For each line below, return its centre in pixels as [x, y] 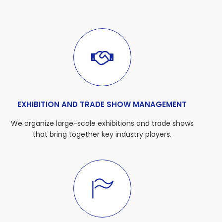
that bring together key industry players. [102, 135]
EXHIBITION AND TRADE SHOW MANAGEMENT [102, 105]
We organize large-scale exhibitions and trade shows [102, 124]
